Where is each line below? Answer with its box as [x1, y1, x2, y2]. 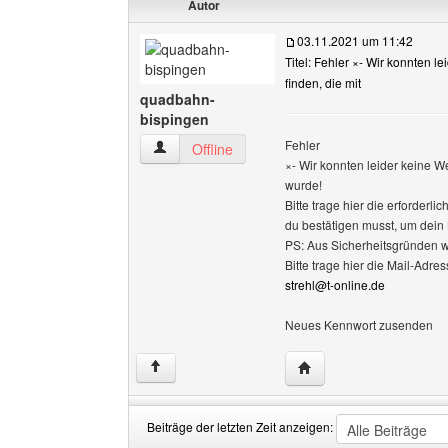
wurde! [285, 176, 322, 193]
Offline [192, 139, 233, 159]
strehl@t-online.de [285, 276, 385, 293]
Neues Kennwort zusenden [285, 316, 433, 333]
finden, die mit [285, 74, 361, 91]
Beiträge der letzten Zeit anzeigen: [147, 418, 336, 436]
